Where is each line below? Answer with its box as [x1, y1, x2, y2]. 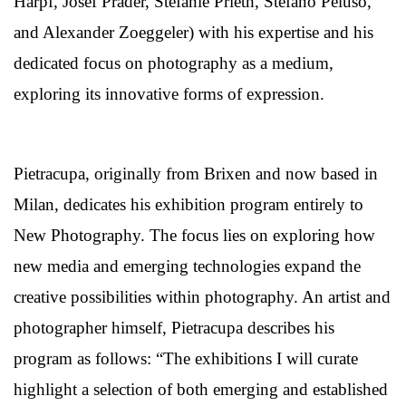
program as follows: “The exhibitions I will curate [14, 348, 358, 368]
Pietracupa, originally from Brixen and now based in [14, 163, 378, 183]
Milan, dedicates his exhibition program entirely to [14, 194, 363, 214]
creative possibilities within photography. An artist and [14, 286, 391, 306]
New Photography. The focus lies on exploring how [14, 225, 375, 245]
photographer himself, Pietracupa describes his [14, 317, 334, 337]
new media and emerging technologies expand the [14, 256, 361, 275]
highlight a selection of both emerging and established [14, 379, 388, 399]
